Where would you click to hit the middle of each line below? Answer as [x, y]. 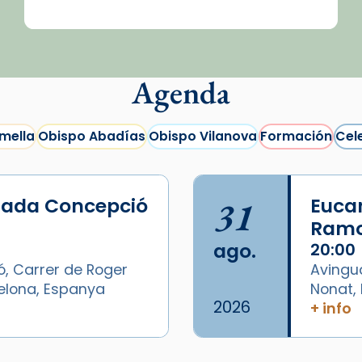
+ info [330, 308]
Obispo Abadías [91, 137]
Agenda [181, 92]
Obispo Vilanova [202, 137]
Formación [296, 137]
